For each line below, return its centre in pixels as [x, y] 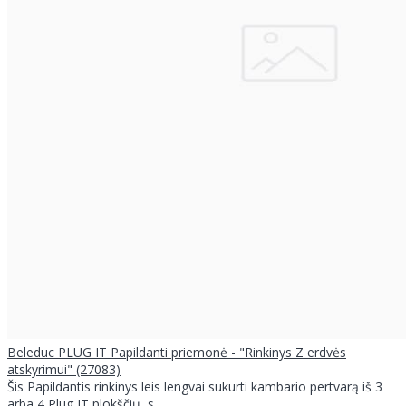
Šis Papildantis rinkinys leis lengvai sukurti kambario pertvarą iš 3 [195, 386]
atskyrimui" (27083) [64, 369]
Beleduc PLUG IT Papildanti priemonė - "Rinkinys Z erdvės [177, 352]
